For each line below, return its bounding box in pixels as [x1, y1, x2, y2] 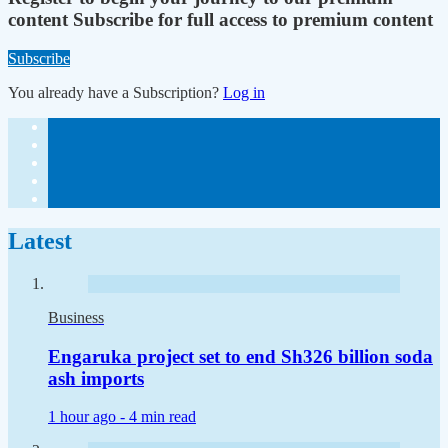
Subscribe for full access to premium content [73, 9, 433, 31]
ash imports [48, 367, 144, 389]
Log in [223, 84, 265, 101]
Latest [8, 227, 72, 254]
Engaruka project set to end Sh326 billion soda [48, 345, 433, 367]
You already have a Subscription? [8, 84, 223, 101]
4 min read [129, 408, 196, 426]
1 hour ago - [48, 408, 129, 426]
